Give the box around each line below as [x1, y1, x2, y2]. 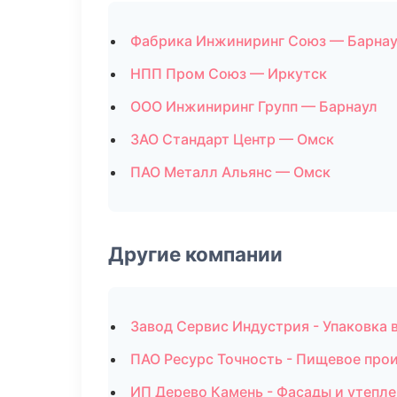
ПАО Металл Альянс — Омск [130, 163, 331, 181]
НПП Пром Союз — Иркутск [130, 65, 327, 82]
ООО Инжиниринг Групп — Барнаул [130, 97, 378, 115]
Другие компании [108, 242, 283, 266]
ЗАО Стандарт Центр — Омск [130, 130, 334, 148]
